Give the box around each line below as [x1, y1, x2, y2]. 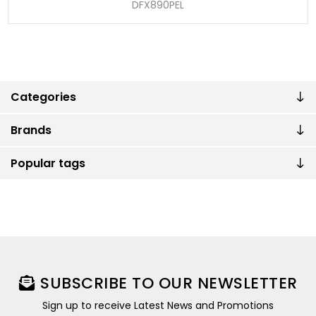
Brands [11, 121, 51, 138]
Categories [11, 88, 76, 105]
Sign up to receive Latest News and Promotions [42, 298, 274, 312]
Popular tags [11, 154, 85, 171]
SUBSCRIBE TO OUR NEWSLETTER [40, 272, 298, 294]
